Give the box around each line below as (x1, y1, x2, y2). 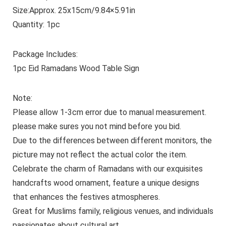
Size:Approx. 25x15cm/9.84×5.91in (12, 5, 135, 15)
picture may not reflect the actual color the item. (12, 149, 187, 159)
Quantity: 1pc (12, 19, 60, 29)
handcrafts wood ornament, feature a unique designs (12, 178, 199, 188)
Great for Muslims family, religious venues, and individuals (12, 206, 213, 216)
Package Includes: (12, 49, 78, 59)
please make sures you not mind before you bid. (12, 121, 181, 131)
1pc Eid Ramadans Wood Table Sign (12, 63, 139, 73)
